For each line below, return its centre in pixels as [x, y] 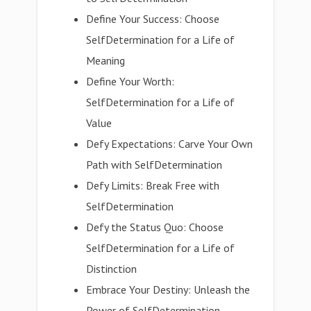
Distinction [112, 269]
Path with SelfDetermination [154, 165]
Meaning [106, 60]
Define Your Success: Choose [153, 19]
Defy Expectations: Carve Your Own [170, 144]
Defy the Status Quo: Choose [155, 227]
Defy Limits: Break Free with [153, 185]
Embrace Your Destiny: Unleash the [168, 289]
